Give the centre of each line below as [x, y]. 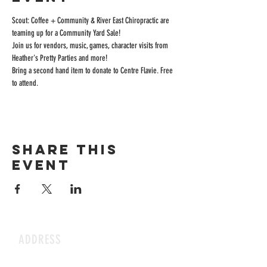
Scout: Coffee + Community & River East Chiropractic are [91, 20]
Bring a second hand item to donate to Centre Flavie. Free [93, 70]
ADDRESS [40, 239]
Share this [65, 149]
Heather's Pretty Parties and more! [60, 58]
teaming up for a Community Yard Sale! [67, 33]
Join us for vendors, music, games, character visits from [91, 45]
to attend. [25, 83]
